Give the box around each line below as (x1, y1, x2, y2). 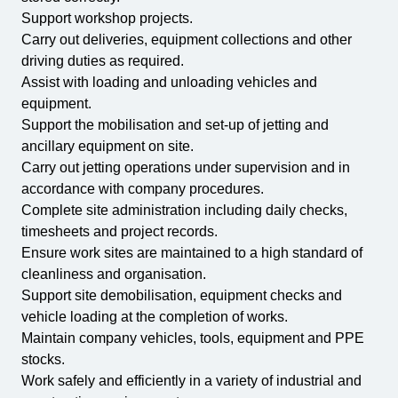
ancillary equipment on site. (21, 139, 194, 154)
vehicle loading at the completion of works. (21, 309, 288, 324)
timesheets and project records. (21, 224, 218, 239)
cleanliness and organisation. (21, 267, 206, 282)
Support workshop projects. (21, 11, 193, 26)
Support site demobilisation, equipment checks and (21, 288, 342, 303)
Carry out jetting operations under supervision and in (21, 160, 350, 175)
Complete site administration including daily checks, (21, 203, 347, 218)
